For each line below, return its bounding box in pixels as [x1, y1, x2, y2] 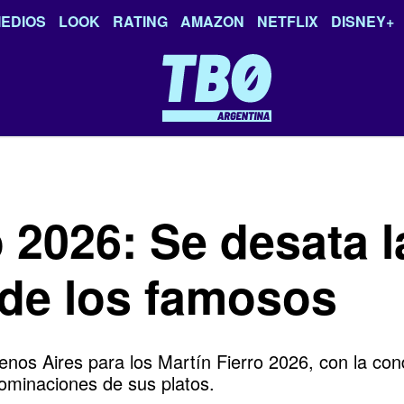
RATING [113, 11, 168, 32]
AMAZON [180, 11, 244, 32]
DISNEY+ [331, 11, 394, 32]
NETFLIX [257, 11, 318, 32]
